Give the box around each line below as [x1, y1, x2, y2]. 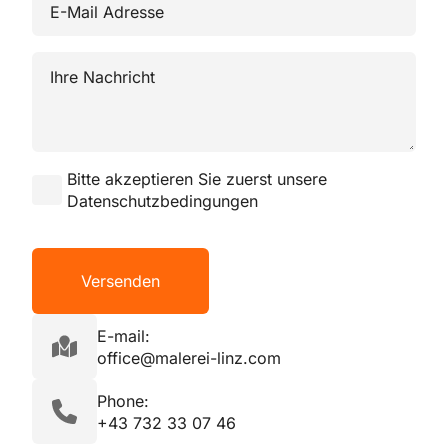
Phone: [97, 390, 149, 411]
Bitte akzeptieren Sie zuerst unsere [67, 169, 327, 189]
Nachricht [31, 65, 103, 85]
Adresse [31, 17, 92, 37]
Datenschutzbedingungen [67, 191, 258, 211]
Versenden [81, 271, 160, 291]
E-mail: [97, 325, 150, 346]
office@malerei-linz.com [97, 347, 281, 368]
